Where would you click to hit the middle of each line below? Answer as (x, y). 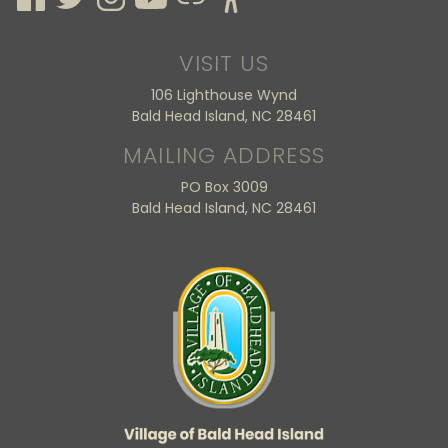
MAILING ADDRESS (224, 155)
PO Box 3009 (224, 186)
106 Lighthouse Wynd (224, 94)
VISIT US (224, 63)
